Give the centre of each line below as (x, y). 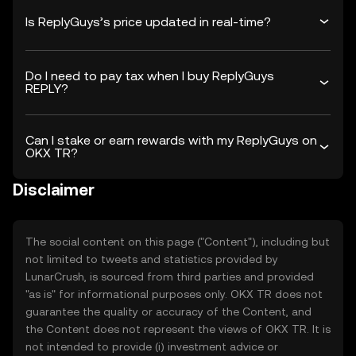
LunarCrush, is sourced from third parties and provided (170, 277)
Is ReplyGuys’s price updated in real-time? (148, 21)
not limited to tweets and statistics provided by (152, 259)
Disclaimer (54, 190)
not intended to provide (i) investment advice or (152, 346)
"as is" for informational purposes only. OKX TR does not (174, 294)
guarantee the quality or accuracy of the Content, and (168, 311)
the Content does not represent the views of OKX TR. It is (178, 329)
